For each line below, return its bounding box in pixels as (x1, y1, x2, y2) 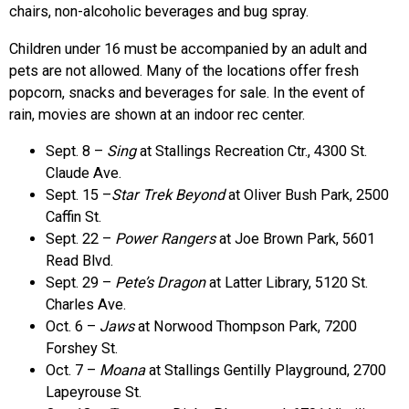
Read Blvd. (46, 252, 113, 270)
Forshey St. (46, 340, 118, 358)
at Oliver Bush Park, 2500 (225, 186, 389, 204)
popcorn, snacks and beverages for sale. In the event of (9, 83, 365, 101)
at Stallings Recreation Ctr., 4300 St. (136, 142, 367, 161)
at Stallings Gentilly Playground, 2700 (145, 362, 386, 380)
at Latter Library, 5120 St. (205, 274, 368, 292)
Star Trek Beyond (111, 186, 225, 204)
